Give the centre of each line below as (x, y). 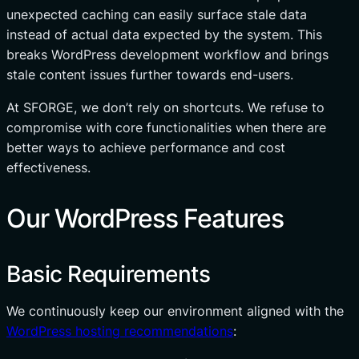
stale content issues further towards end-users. (150, 74)
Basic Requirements (108, 274)
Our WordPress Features (145, 218)
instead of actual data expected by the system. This (164, 34)
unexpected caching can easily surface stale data (157, 14)
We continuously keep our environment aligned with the (175, 311)
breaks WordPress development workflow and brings (167, 54)
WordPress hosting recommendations (120, 331)
